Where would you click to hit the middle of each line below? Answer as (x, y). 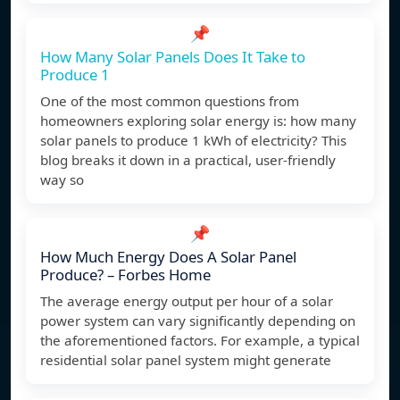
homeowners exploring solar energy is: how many (198, 121)
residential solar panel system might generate (186, 360)
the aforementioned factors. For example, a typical (200, 341)
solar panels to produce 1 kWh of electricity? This (193, 141)
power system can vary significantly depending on (198, 321)
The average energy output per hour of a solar (187, 301)
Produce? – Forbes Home (125, 275)
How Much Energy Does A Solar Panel (168, 257)
